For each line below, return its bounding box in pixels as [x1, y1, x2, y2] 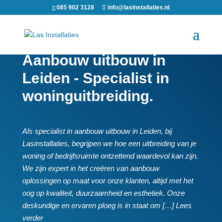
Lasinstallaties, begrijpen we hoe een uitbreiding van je [22, 139, 196, 148]
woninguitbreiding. [22, 88, 153, 104]
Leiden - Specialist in [22, 70, 169, 86]
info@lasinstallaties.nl [108, 4, 170, 11]
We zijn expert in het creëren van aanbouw [22, 164, 160, 172]
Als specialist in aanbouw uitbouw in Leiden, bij [22, 127, 172, 135]
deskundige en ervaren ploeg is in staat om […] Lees [22, 201, 192, 210]
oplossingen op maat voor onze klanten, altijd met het [22, 176, 193, 185]
